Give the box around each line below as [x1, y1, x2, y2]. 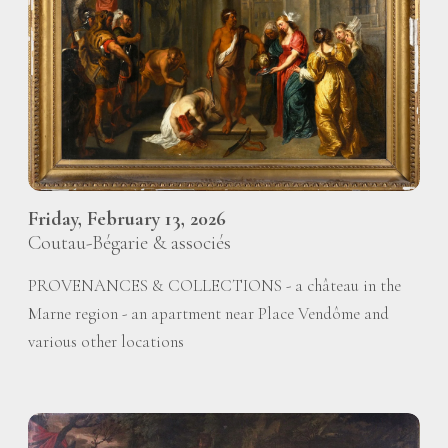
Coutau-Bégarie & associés [28, 230, 231, 255]
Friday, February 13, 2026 [28, 206, 236, 231]
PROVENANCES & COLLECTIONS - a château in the [28, 274, 401, 296]
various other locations [28, 330, 184, 352]
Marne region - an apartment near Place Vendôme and [28, 302, 389, 324]
